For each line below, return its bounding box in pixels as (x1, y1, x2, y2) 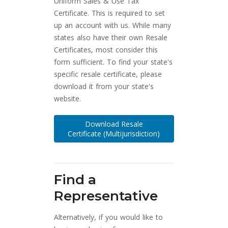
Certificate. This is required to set (54, 8, 165, 18)
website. (54, 94, 81, 104)
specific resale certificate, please (54, 69, 162, 79)
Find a (54, 172, 97, 188)
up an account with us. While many (54, 20, 172, 31)
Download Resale (84, 119, 143, 129)
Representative (54, 188, 158, 205)
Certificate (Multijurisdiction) (68, 129, 160, 139)
